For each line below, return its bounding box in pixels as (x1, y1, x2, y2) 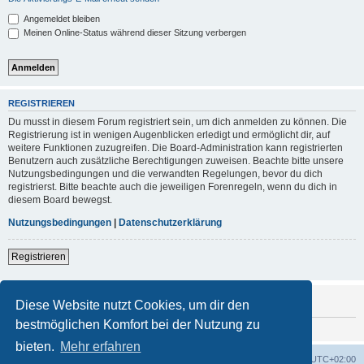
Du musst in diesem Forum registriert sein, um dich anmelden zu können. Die (8, 116, 347, 128)
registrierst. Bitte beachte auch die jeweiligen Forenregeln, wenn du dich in (8, 181, 337, 193)
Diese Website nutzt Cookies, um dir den (15, 297, 250, 312)
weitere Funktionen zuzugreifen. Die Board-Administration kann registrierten (8, 142, 343, 154)
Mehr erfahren (60, 340, 141, 354)
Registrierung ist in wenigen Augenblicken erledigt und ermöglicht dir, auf (8, 129, 330, 141)
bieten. (15, 340, 58, 354)
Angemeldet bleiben (21, 13, 100, 24)
